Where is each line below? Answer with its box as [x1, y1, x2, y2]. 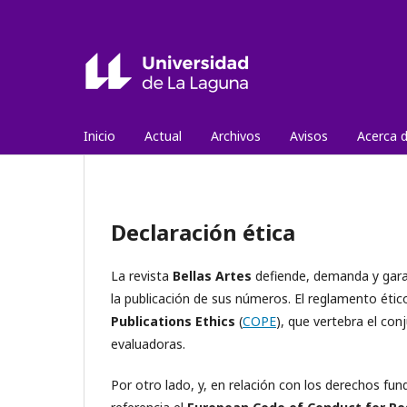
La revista [111, 267, 173, 284]
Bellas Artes [173, 267, 252, 284]
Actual [144, 127, 182, 144]
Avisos [290, 127, 328, 144]
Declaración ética [111, 217, 295, 247]
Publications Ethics [111, 313, 235, 330]
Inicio [84, 127, 115, 144]
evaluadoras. [111, 335, 185, 352]
